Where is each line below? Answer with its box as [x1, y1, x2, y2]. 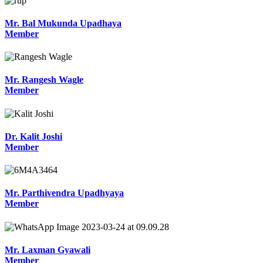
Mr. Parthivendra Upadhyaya [5, 188, 124, 198]
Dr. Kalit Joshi [5, 131, 62, 141]
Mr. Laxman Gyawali [5, 245, 90, 255]
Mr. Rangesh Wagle [5, 75, 83, 85]
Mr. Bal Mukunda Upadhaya [5, 18, 122, 28]
